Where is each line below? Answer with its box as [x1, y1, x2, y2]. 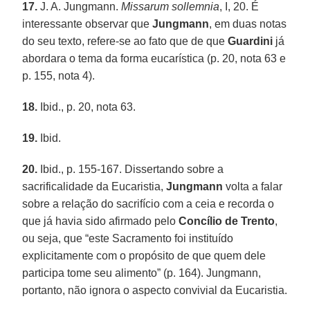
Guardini [228, 35, 273, 47]
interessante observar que [22, 17, 153, 30]
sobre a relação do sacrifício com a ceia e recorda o [22, 197, 275, 210]
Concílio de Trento [179, 215, 275, 227]
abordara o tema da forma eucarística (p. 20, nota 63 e [22, 52, 286, 64]
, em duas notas [209, 17, 287, 30]
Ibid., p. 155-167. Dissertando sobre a [37, 163, 224, 175]
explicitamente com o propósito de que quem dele [22, 249, 266, 262]
